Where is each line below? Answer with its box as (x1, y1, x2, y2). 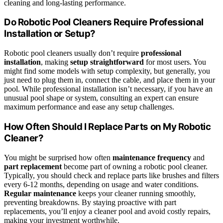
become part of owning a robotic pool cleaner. (62, 162, 208, 171)
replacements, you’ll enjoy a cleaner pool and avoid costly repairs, (4, 207, 211, 216)
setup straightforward (70, 58, 144, 67)
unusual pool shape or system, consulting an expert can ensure (4, 94, 199, 103)
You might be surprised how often (4, 153, 112, 162)
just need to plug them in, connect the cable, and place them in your (4, 76, 215, 85)
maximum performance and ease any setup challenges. (4, 103, 174, 111)
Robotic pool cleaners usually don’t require (4, 49, 141, 58)
